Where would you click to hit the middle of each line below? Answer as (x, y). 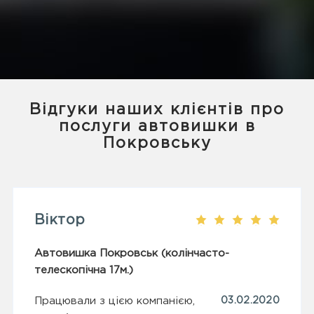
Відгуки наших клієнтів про (157, 110)
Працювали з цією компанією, (115, 301)
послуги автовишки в (157, 127)
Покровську (157, 144)
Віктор (60, 220)
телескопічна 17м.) (84, 271)
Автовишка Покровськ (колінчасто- (132, 254)
